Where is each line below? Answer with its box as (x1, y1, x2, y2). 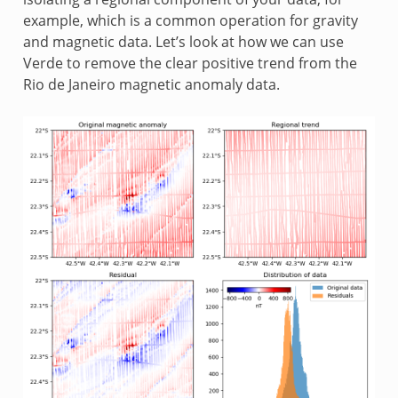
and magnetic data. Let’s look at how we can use (22, 32, 344, 52)
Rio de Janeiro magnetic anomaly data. (22, 75, 280, 95)
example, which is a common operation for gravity (22, 11, 358, 31)
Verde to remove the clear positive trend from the (22, 53, 357, 74)
